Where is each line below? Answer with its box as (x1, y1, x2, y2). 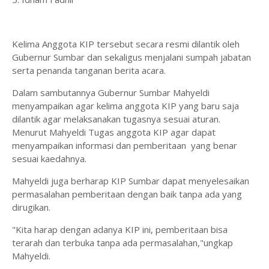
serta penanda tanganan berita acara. (12, 64, 168, 76)
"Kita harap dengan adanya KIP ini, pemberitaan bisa (12, 223, 228, 235)
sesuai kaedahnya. (12, 153, 89, 165)
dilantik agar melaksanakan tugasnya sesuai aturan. (12, 113, 220, 125)
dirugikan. (12, 201, 50, 213)
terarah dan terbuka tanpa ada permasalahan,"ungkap (12, 237, 233, 249)
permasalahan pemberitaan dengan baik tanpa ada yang (12, 188, 242, 200)
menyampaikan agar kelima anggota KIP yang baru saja (12, 100, 239, 112)
